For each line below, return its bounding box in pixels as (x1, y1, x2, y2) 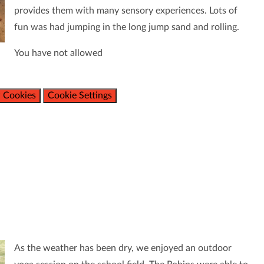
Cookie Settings (48, 91, 112, 101)
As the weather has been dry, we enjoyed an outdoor (14, 243, 232, 253)
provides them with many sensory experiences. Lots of (14, 6, 237, 16)
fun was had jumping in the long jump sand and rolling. (14, 22, 242, 32)
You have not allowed (14, 48, 103, 58)
